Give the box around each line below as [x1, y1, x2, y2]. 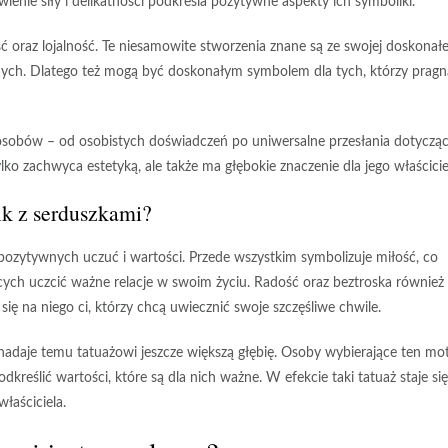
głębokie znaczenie [225, 160, 339, 174]
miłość [376, 251, 416, 265]
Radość [254, 276, 299, 290]
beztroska [333, 276, 392, 290]
